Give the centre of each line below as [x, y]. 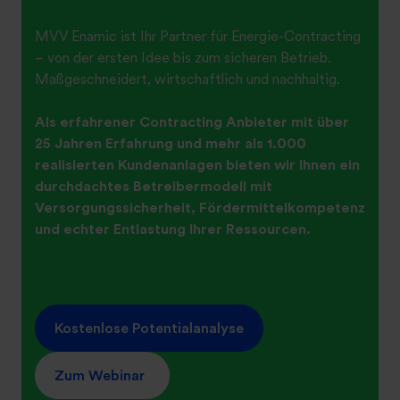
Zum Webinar [99, 375]
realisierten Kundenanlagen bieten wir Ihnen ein [197, 164]
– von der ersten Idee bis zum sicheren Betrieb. [183, 57]
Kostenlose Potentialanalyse [149, 328]
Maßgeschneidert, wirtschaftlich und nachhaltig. [187, 79]
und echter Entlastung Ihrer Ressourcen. [173, 229]
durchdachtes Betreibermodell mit [154, 186]
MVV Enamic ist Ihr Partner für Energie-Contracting [198, 36]
